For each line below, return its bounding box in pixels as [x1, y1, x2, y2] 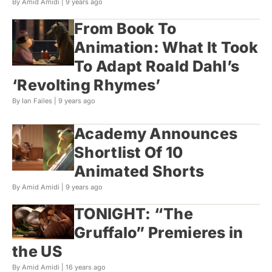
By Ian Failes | [12, 96, 58, 105]
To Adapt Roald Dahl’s [74, 56, 240, 75]
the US [12, 242, 63, 260]
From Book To [74, 19, 177, 38]
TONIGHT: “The [74, 204, 193, 223]
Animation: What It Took [74, 38, 258, 56]
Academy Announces [74, 124, 238, 143]
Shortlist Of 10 [74, 143, 183, 161]
